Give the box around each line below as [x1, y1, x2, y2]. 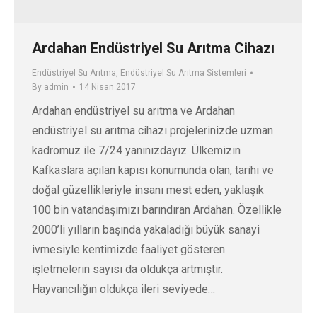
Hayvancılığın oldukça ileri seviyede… [32, 282, 215, 296]
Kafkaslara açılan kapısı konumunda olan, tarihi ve [32, 163, 274, 177]
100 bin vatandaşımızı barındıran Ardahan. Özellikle [32, 202, 282, 217]
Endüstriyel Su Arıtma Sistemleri [120, 67, 246, 78]
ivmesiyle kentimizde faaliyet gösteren [32, 242, 225, 256]
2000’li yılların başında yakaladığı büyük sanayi [32, 222, 260, 236]
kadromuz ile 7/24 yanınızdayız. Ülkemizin [32, 143, 241, 157]
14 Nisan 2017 [79, 81, 136, 92]
